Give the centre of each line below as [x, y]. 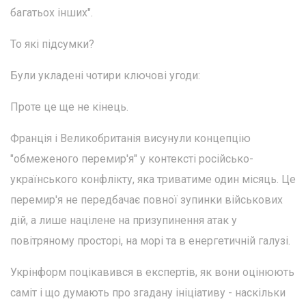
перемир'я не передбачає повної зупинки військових [147, 199]
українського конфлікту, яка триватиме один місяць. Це [153, 179]
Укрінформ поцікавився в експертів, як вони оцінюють [152, 272]
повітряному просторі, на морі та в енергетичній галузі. [150, 240]
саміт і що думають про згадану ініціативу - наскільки [148, 292]
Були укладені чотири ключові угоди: [105, 75]
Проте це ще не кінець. [69, 107]
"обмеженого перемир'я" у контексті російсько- [132, 158]
